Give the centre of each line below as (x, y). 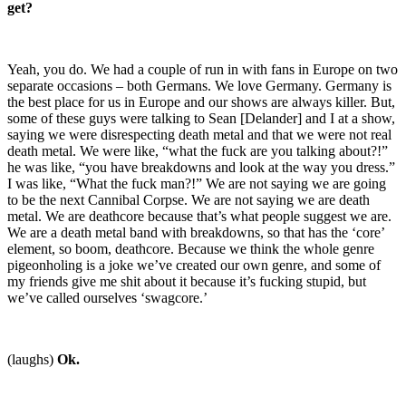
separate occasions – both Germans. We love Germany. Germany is (199, 85)
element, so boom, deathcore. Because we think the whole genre (191, 248)
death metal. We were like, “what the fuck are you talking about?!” (198, 150)
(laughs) (32, 359)
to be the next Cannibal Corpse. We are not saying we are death (188, 199)
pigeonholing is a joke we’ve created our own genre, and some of (194, 265)
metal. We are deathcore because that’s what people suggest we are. (199, 216)
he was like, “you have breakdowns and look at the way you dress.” (201, 167)
